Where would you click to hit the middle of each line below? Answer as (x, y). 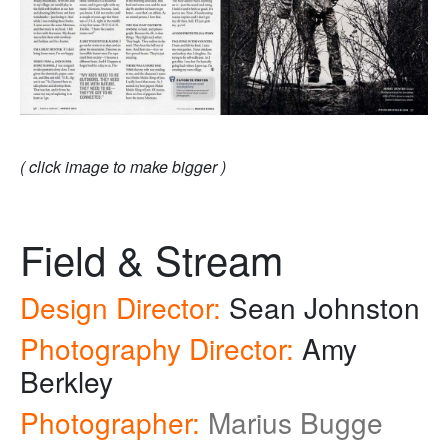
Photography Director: (157, 348)
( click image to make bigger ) (123, 167)
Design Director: (120, 307)
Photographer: (110, 422)
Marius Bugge (295, 422)
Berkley (66, 381)
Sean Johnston (320, 307)
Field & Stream (151, 259)
